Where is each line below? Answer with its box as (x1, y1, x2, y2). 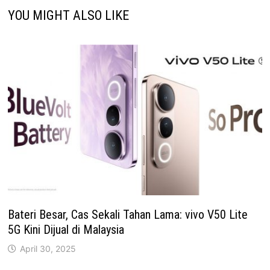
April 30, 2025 (20, 243, 77, 254)
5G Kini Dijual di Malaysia (8, 222, 125, 237)
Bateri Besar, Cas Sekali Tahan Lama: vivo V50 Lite (8, 207, 248, 222)
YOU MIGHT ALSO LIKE (8, 7, 130, 23)
